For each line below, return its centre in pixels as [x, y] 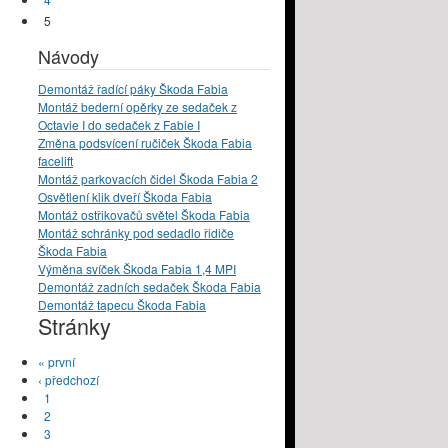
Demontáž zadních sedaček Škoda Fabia [149, 287]
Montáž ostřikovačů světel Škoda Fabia [144, 215]
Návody [68, 56]
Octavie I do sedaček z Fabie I [119, 125]
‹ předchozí [68, 380]
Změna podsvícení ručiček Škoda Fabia [145, 143]
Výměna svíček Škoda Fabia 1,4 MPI [137, 269]
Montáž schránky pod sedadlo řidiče [136, 233]
